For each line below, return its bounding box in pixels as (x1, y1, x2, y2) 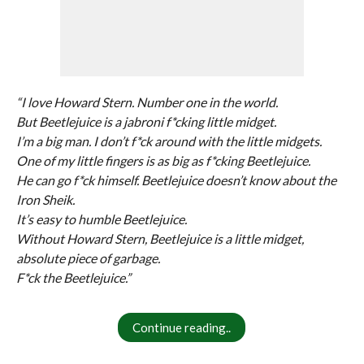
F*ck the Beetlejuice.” (15, 270, 131, 285)
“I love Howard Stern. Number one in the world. (15, 94, 278, 110)
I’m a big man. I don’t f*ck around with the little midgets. (15, 133, 322, 149)
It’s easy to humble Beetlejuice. (15, 211, 187, 227)
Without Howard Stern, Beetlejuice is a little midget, (15, 231, 304, 246)
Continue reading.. (132, 320, 232, 335)
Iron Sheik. (15, 192, 75, 207)
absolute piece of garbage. (15, 250, 160, 266)
